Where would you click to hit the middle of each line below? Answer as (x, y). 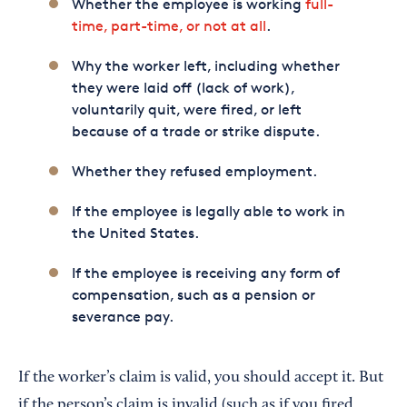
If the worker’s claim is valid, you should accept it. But (201, 377)
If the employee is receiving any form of (205, 273)
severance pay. (122, 316)
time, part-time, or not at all (169, 25)
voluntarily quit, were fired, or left (186, 109)
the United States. (135, 233)
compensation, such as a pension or (193, 294)
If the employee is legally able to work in (208, 211)
